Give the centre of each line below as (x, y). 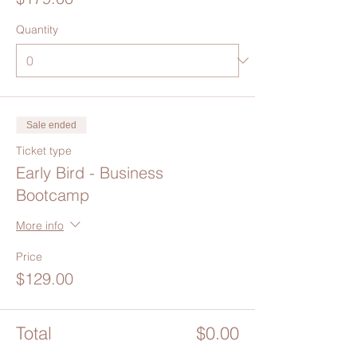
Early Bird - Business (90, 173)
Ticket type (44, 151)
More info (40, 225)
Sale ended (51, 126)
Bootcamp (53, 195)
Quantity (37, 30)
